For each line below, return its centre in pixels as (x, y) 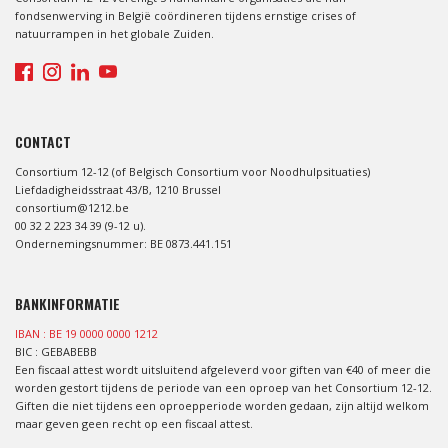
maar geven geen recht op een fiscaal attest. (134, 423)
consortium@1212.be (72, 207)
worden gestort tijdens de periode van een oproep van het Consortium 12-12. (223, 387)
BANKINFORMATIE (67, 303)
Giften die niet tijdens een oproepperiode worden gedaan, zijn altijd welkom (222, 405)
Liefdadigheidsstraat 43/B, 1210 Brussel (118, 189)
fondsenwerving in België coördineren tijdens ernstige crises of (185, 15)
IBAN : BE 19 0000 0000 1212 (86, 333)
